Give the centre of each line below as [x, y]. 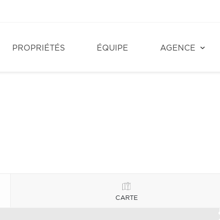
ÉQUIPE [112, 48]
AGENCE [178, 48]
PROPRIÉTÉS [39, 48]
